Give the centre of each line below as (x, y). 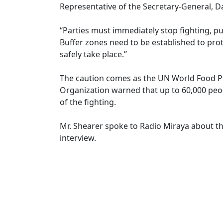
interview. (78, 138)
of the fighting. (89, 102)
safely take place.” (93, 54)
